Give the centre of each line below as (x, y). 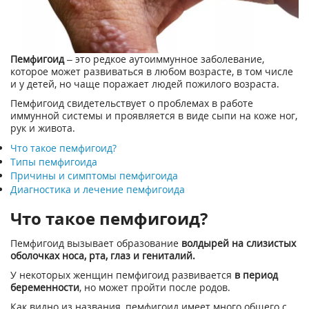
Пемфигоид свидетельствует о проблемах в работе (132, 103)
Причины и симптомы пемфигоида (94, 176)
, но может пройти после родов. (155, 287)
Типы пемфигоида (54, 162)
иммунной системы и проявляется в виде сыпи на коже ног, (154, 116)
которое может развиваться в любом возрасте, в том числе (152, 71)
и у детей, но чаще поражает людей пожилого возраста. (145, 84)
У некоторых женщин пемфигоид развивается (122, 275)
